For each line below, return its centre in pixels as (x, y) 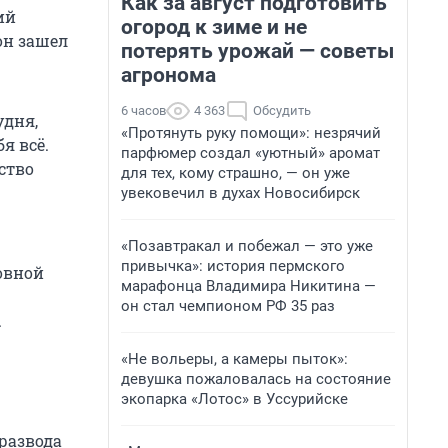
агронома (168, 75)
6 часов (143, 110)
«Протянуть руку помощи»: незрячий (251, 133)
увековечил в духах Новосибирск (240, 193)
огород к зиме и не (214, 27)
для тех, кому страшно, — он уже (235, 173)
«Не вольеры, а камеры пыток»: (234, 359)
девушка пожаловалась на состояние (256, 379)
